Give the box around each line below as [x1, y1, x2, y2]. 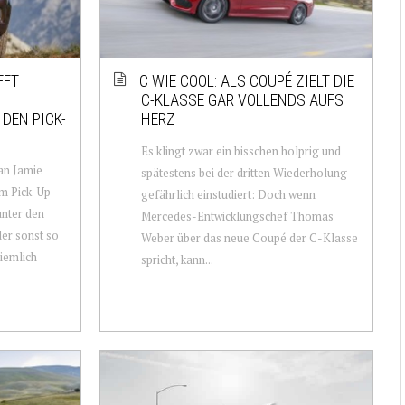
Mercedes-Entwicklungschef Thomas [140, 207, 334, 224]
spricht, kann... [140, 250, 213, 268]
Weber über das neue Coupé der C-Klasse [140, 229, 358, 246]
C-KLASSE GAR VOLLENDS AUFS [140, 89, 344, 109]
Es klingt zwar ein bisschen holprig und [140, 142, 341, 159]
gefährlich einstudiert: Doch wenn [140, 185, 316, 202]
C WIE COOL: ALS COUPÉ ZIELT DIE [138, 71, 354, 90]
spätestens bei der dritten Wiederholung [140, 164, 347, 181]
